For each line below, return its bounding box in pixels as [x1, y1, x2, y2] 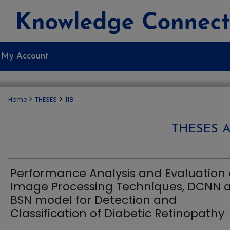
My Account [1, 52, 49, 61]
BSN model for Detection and [10, 192, 177, 208]
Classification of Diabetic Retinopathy [10, 205, 224, 221]
